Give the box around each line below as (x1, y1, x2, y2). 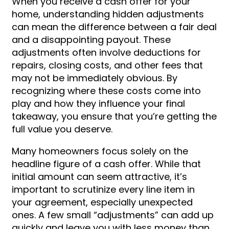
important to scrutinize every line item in (12, 183, 195, 196)
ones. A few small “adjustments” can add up (12, 209, 214, 222)
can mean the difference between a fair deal (12, 20, 217, 34)
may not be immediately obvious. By (12, 72, 177, 85)
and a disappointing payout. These (12, 33, 171, 47)
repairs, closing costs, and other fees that (12, 59, 203, 72)
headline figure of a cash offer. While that (12, 157, 201, 171)
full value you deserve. (12, 123, 112, 136)
